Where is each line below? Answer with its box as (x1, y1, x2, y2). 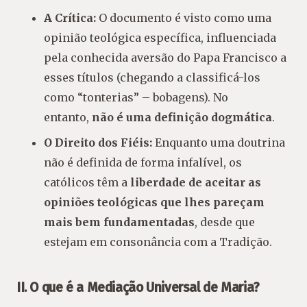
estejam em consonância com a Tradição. (44, 234, 272, 249)
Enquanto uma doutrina (152, 135, 285, 149)
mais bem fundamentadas (44, 214, 195, 229)
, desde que (195, 214, 255, 229)
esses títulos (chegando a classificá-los (44, 70, 260, 84)
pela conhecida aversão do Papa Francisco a (44, 50, 286, 64)
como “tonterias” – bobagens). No (44, 90, 228, 104)
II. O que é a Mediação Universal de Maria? (16, 279, 260, 295)
